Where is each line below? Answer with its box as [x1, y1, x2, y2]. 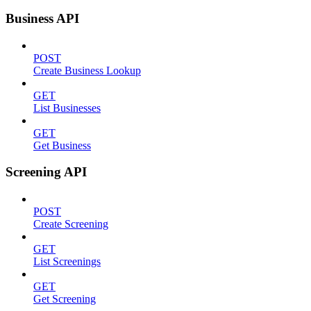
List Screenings [33, 255, 101, 267]
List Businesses [33, 101, 101, 114]
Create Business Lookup [33, 64, 141, 76]
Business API [6, 10, 79, 26]
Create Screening [33, 218, 108, 230]
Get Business [33, 139, 91, 151]
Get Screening [33, 293, 96, 305]
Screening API [6, 165, 87, 180]
